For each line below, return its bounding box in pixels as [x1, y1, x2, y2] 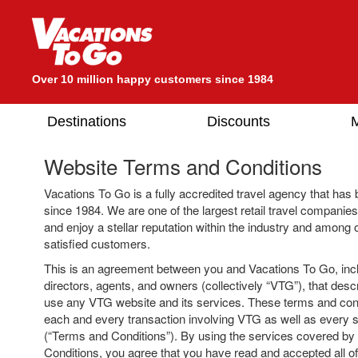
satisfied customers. [44, 235, 150, 252]
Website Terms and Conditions [44, 151, 322, 181]
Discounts [207, 113, 270, 129]
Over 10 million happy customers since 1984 [32, 73, 273, 86]
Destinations [47, 113, 126, 129]
